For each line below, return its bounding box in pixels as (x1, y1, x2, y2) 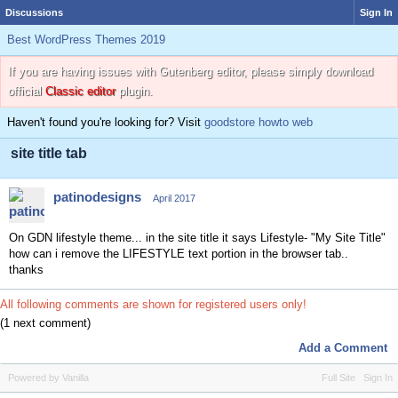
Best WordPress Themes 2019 (7, 33, 165, 46)
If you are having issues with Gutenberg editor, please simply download (8, 65, 373, 78)
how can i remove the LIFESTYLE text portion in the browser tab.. (9, 247, 355, 260)
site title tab (11, 146, 87, 161)
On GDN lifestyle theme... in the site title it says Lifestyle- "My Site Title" (9, 231, 386, 244)
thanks (9, 263, 44, 276)
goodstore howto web (204, 115, 313, 129)
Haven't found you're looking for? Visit (7, 115, 204, 129)
